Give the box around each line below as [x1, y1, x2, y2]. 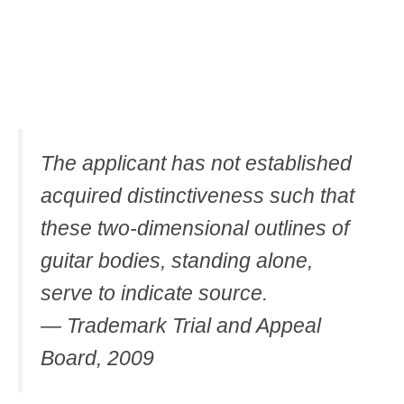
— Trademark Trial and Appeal [41, 313, 321, 337]
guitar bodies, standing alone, [41, 248, 313, 272]
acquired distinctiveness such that [41, 183, 354, 207]
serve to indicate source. [41, 280, 268, 305]
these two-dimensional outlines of [41, 216, 349, 240]
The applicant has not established [41, 151, 352, 175]
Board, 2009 [41, 345, 154, 370]
